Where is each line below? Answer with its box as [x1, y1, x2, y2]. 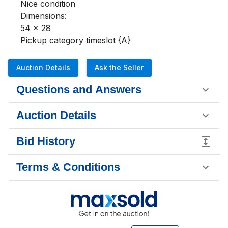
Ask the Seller [95, 63, 144, 72]
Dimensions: [20, 11, 67, 21]
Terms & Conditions [16, 161, 120, 174]
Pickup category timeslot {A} [20, 35, 131, 45]
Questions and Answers [16, 83, 141, 96]
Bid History [16, 135, 75, 148]
